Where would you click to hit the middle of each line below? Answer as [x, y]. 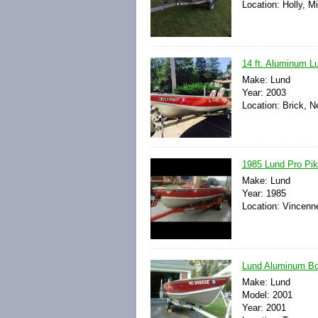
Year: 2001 [264, 307]
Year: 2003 [264, 93]
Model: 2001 [267, 295]
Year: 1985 [264, 194]
